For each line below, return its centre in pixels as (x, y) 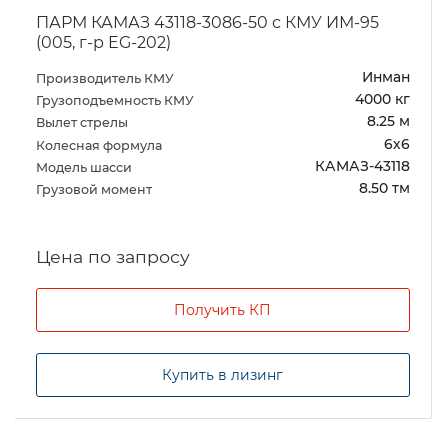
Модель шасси (86, 167)
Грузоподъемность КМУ (117, 100)
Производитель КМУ (107, 78)
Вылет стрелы (84, 123)
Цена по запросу (113, 257)
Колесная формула (101, 145)
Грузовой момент (96, 190)
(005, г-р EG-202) (104, 43)
